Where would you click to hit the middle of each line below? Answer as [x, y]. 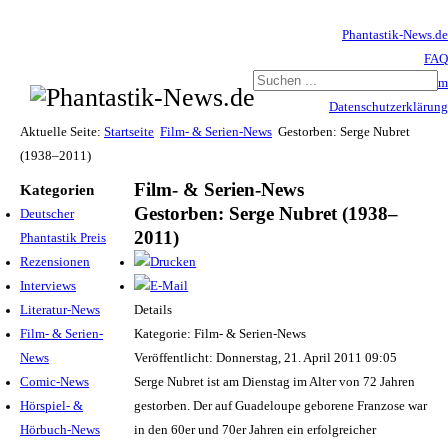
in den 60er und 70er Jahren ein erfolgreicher [255, 429]
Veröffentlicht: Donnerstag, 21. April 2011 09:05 [266, 357]
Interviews [48, 285]
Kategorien [57, 189]
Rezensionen [55, 261]
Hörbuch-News [60, 429]
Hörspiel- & [51, 405]
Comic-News [54, 381]
